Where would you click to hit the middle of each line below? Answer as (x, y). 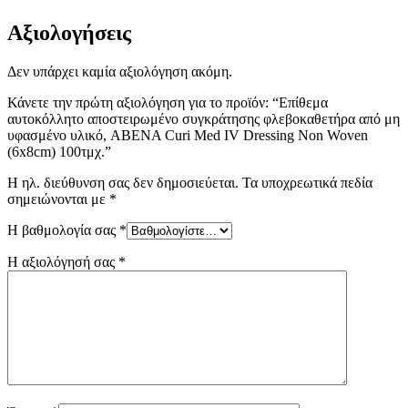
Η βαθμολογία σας (63, 229)
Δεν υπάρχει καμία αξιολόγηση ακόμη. (120, 71)
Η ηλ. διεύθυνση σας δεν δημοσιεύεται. (123, 182)
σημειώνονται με (58, 199)
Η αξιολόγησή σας (63, 261)
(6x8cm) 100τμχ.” (59, 151)
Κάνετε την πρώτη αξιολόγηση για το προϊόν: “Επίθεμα (168, 102)
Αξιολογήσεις (69, 32)
